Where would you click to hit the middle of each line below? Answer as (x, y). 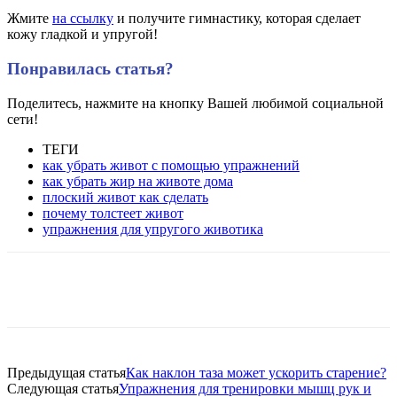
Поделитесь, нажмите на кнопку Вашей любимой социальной (195, 103)
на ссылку (83, 19)
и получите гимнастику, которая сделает (237, 19)
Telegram (320, 289)
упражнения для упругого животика (153, 229)
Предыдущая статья (66, 372)
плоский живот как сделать (125, 197)
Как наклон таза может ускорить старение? (256, 372)
